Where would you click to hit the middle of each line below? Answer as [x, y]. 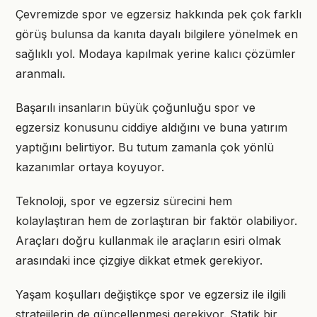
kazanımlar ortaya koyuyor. [90, 167]
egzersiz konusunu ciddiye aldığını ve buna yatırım [151, 127]
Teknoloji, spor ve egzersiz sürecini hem [124, 201]
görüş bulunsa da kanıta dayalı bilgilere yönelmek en [157, 34]
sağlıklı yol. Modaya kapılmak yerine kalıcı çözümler [156, 54]
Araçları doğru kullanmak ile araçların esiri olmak [148, 241]
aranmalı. [40, 74]
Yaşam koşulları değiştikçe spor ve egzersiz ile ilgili [151, 294]
